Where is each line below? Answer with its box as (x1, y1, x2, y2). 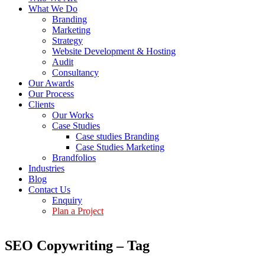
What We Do (28, 4, 77, 14)
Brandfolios (52, 153, 96, 163)
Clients (28, 99, 54, 109)
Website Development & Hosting (52, 46, 176, 56)
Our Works (52, 110, 93, 120)
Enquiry (52, 195, 82, 205)
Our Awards (28, 78, 74, 88)
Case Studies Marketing (76, 142, 164, 152)
